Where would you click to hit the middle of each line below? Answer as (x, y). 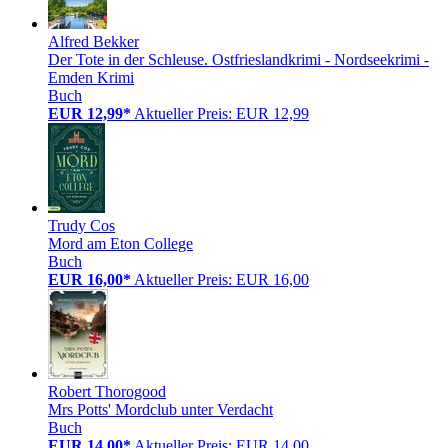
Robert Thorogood (107, 391)
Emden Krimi (91, 77)
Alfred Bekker (93, 41)
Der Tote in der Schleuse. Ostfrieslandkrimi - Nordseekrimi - (238, 59)
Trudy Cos (81, 225)
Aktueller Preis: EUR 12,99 (221, 113)
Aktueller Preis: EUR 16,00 (221, 279)
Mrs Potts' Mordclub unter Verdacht (160, 409)
